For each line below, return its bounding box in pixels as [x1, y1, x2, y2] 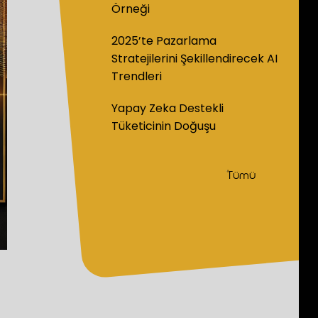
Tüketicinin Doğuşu [111, 118, 216, 134]
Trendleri [111, 68, 163, 84]
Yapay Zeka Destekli [111, 100, 224, 116]
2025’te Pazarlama [111, 33, 217, 49]
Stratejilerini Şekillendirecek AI [111, 50, 278, 67]
